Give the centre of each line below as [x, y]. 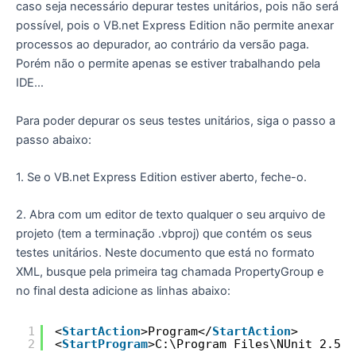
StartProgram [104, 343]
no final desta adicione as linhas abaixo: [123, 291]
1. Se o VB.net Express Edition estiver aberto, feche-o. [161, 177]
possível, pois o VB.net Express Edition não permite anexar [175, 26]
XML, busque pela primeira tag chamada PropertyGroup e [170, 272]
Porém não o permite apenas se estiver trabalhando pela [168, 64]
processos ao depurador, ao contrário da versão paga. [163, 45]
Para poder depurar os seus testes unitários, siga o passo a [176, 120]
